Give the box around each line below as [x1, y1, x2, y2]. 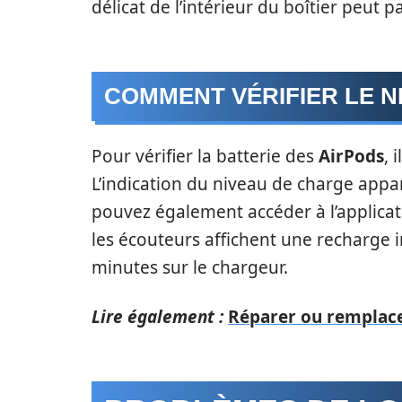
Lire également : [92, 305, 223, 328]
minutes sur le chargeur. [92, 256, 288, 279]
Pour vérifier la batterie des [92, 144, 319, 168]
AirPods [319, 144, 384, 168]
